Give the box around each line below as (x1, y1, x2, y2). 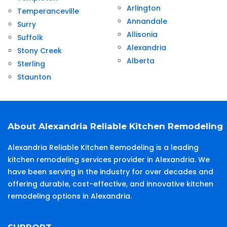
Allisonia (127, 29, 158, 40)
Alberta (127, 56, 155, 66)
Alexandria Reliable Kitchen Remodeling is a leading (8, 142, 199, 153)
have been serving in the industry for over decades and (8, 167, 213, 177)
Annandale (127, 16, 167, 27)
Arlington (127, 3, 161, 14)
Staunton (17, 72, 51, 83)
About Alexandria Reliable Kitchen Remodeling (8, 121, 223, 132)
